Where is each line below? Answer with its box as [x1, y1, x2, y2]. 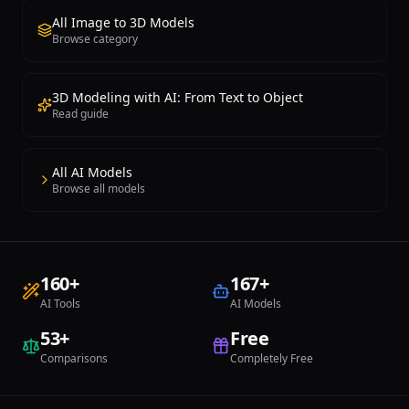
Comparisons [40, 351, 108, 366]
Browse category [52, 31, 138, 47]
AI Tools [40, 296, 80, 311]
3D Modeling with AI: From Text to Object [52, 89, 303, 106]
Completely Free [230, 351, 313, 366]
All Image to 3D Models [52, 14, 194, 31]
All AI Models [52, 163, 132, 181]
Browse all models [52, 181, 145, 196]
